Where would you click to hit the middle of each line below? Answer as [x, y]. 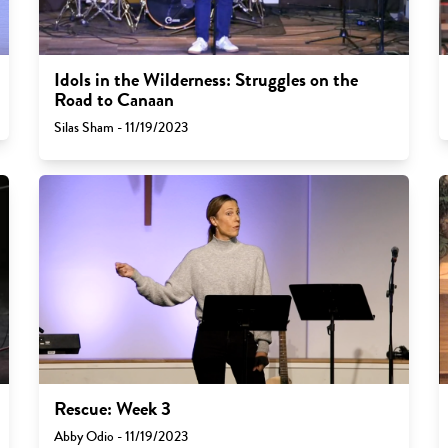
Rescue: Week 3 [112, 408]
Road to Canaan [113, 100]
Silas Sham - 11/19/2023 [120, 128]
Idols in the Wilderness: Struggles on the [205, 80]
